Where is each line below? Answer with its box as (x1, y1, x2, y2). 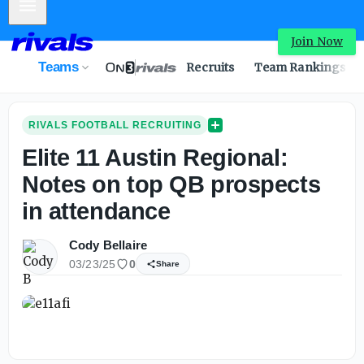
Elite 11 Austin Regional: (22, 145, 288, 171)
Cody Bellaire (69, 238, 147, 252)
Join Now (290, 33, 343, 49)
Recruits (186, 59, 235, 75)
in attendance (22, 198, 171, 224)
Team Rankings (253, 59, 346, 75)
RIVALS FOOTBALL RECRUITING (28, 119, 201, 131)
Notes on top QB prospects (22, 171, 321, 197)
